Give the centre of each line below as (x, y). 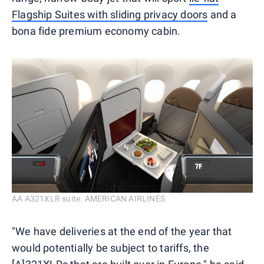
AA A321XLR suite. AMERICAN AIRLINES (88, 198)
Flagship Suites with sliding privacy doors (110, 14)
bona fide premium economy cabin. (96, 31)
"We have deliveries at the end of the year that (122, 231)
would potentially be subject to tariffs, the (110, 247)
